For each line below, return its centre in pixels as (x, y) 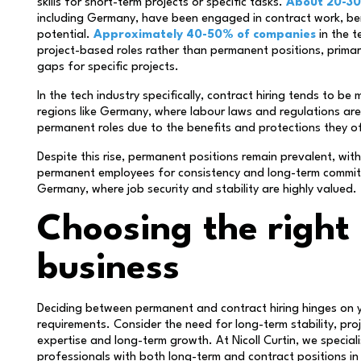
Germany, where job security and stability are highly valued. (197, 190)
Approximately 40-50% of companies (205, 35)
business (108, 269)
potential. (64, 35)
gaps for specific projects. (108, 67)
